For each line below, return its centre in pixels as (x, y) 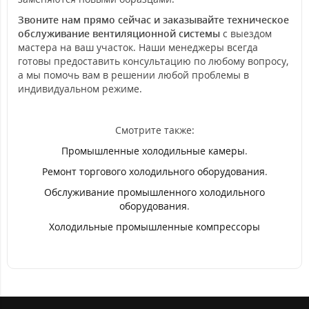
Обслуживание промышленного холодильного (154, 192)
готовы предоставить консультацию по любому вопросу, (153, 61)
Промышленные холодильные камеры (153, 150)
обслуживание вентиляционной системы (119, 33)
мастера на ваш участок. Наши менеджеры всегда (138, 47)
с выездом (246, 33)
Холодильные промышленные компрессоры (154, 226)
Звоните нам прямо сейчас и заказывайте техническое (153, 19)
